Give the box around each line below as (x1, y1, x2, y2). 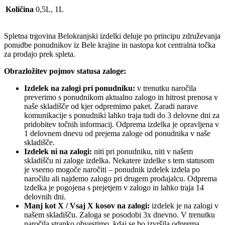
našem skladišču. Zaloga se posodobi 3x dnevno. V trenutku (24, 210, 215, 219)
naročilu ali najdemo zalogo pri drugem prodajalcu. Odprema (24, 174, 217, 183)
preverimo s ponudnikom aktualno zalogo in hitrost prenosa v (24, 93, 218, 102)
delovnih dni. (24, 192, 66, 201)
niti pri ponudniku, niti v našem (92, 147, 193, 156)
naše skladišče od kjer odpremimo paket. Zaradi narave (24, 102, 198, 111)
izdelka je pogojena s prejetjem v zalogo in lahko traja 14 (24, 183, 204, 192)
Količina (6, 5, 34, 14)
